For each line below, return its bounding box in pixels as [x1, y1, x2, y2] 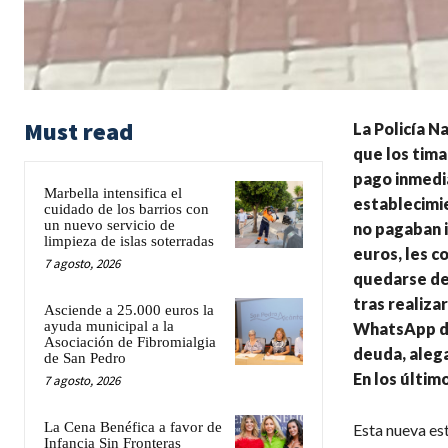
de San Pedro [44, 349, 126, 366]
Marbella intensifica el [44, 184, 182, 201]
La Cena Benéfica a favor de [44, 418, 222, 435]
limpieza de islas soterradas [44, 232, 214, 249]
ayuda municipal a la [44, 317, 174, 334]
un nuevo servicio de [44, 216, 175, 233]
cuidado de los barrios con [44, 200, 209, 217]
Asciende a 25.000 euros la [44, 301, 214, 318]
